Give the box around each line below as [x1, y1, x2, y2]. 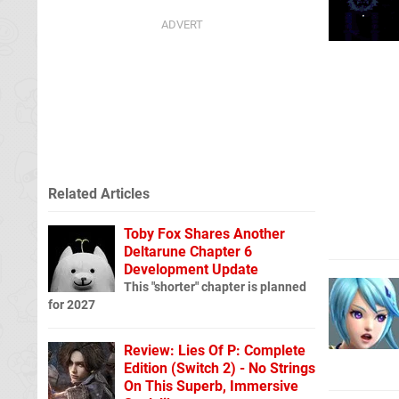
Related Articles [48, 184, 150, 202]
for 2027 [48, 297, 95, 313]
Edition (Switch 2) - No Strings [124, 359, 315, 377]
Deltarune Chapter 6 [124, 242, 252, 260]
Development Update [124, 260, 258, 278]
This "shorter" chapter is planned [124, 279, 306, 295]
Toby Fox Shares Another [124, 224, 285, 242]
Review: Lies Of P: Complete [124, 341, 305, 359]
